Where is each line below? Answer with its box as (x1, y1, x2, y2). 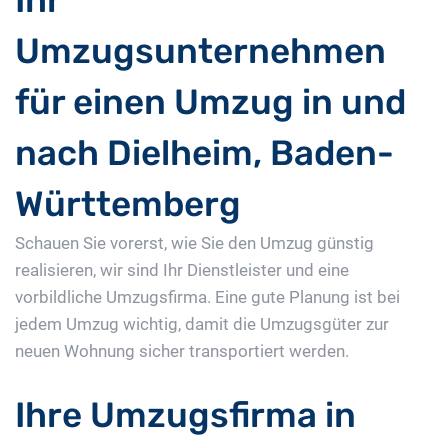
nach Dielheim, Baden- (15, 132, 394, 175)
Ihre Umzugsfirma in (15, 394, 356, 437)
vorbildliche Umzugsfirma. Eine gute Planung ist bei (15, 287, 400, 308)
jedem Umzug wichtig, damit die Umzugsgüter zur (15, 314, 389, 335)
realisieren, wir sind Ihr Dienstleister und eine (15, 260, 349, 281)
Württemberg (15, 183, 241, 226)
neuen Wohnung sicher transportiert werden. (15, 341, 349, 362)
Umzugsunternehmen (15, 30, 386, 73)
